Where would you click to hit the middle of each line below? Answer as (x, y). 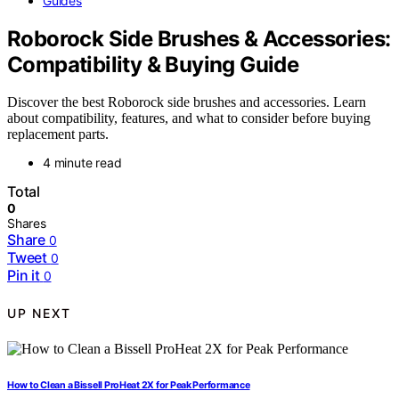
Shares (27, 224)
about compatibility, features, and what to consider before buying (189, 118)
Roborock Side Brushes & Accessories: (199, 38)
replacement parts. (58, 134)
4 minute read (82, 163)
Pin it (24, 276)
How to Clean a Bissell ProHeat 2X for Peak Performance (129, 386)
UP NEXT (39, 313)
